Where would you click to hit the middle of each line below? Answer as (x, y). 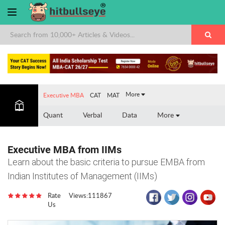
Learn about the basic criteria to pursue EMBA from (106, 162)
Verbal (93, 115)
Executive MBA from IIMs (65, 149)
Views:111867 (91, 195)
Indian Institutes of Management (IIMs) (82, 176)
